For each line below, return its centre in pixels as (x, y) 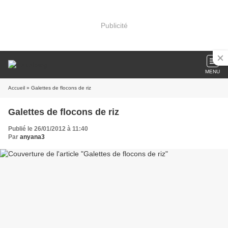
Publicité (114, 25)
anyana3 (32, 137)
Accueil (17, 88)
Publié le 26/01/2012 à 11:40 (48, 129)
